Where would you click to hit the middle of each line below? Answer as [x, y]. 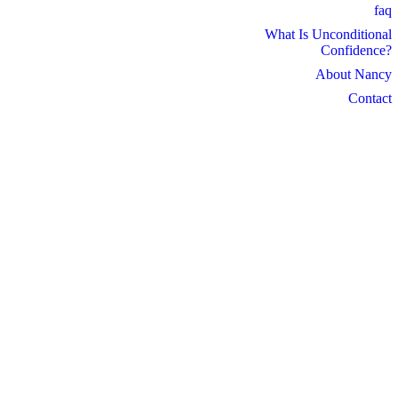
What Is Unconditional [328, 34]
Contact [370, 98]
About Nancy [353, 74]
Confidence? [356, 50]
